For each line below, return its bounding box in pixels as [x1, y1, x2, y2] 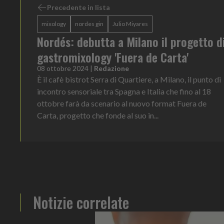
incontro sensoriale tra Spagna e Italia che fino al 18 [37, 86, 211, 96]
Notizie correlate [33, 190, 129, 213]
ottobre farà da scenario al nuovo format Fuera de [37, 98, 206, 108]
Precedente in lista [47, 2, 110, 11]
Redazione [94, 63, 129, 72]
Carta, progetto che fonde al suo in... [37, 110, 158, 120]
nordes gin [75, 19, 103, 27]
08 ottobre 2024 [37, 63, 88, 72]
